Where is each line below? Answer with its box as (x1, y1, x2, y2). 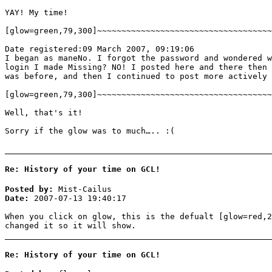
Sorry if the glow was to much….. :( (5, 126, 175, 136)
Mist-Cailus (53, 184, 112, 194)
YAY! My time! (5, 8, 68, 18)
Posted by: (5, 184, 53, 194)
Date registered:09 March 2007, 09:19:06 (5, 44, 194, 54)
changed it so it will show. (5, 220, 136, 230)
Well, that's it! (5, 108, 83, 118)
